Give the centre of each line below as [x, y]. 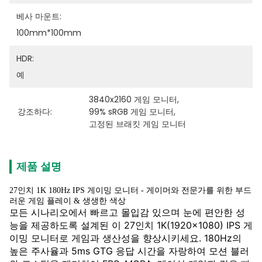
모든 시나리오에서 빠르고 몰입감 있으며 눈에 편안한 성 [127, 212]
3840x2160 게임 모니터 [133, 99]
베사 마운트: [39, 16]
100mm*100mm [49, 33]
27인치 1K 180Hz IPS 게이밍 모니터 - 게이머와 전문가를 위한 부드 [130, 190]
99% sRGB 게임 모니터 [131, 112]
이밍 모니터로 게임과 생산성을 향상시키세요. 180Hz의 [125, 238]
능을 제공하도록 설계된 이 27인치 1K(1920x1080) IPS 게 [131, 225]
